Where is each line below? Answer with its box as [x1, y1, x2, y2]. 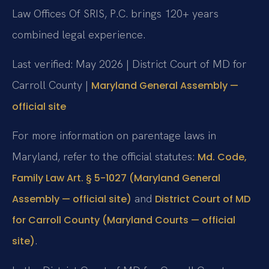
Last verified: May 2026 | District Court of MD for [12, 57, 247, 71]
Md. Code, [198, 150, 247, 165]
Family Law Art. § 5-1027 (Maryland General [12, 171, 220, 186]
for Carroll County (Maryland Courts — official [12, 213, 235, 228]
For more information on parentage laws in [12, 128, 216, 143]
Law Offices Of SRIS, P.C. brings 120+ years [12, 6, 219, 20]
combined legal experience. [12, 27, 145, 41]
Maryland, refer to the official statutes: [12, 150, 198, 164]
